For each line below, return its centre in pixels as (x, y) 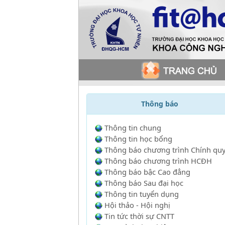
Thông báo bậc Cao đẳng (147, 172)
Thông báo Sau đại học (144, 183)
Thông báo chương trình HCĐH (158, 161)
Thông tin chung (133, 128)
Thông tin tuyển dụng (141, 194)
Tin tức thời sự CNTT (139, 216)
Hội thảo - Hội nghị (137, 205)
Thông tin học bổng (138, 139)
